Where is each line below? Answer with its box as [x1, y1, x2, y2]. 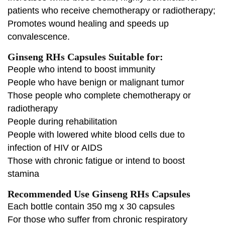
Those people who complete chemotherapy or [8, 90, 191, 100]
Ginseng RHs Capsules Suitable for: [8, 51, 163, 62]
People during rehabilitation [8, 116, 117, 127]
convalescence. [8, 31, 70, 42]
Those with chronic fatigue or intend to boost [8, 155, 185, 166]
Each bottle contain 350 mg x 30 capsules [8, 201, 175, 211]
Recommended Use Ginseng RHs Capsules [8, 188, 190, 199]
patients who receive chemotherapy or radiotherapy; [8, 5, 215, 16]
